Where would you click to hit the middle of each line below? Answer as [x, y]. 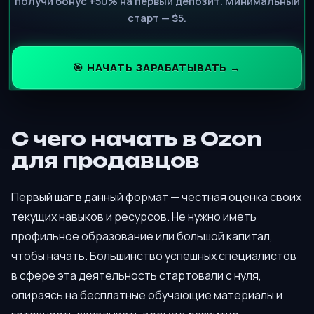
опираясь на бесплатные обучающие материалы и [147, 295]
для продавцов [105, 161]
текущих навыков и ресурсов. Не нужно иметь [134, 216]
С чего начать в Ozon [137, 139]
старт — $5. [157, 18]
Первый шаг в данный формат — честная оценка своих [156, 197]
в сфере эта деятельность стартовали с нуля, [136, 275]
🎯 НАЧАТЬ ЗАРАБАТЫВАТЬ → [157, 67]
